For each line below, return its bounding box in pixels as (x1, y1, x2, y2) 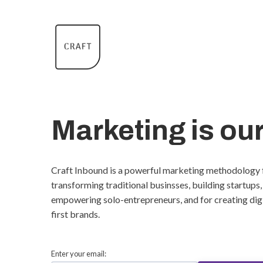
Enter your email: (51, 249, 106, 258)
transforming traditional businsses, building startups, (51, 179, 262, 190)
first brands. (51, 208, 102, 220)
